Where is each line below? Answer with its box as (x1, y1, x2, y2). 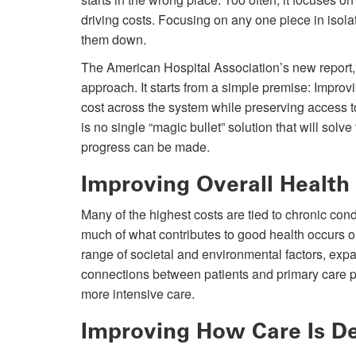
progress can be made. (81, 137, 210, 157)
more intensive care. (81, 284, 195, 304)
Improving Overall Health (81, 171, 350, 198)
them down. (81, 30, 149, 49)
